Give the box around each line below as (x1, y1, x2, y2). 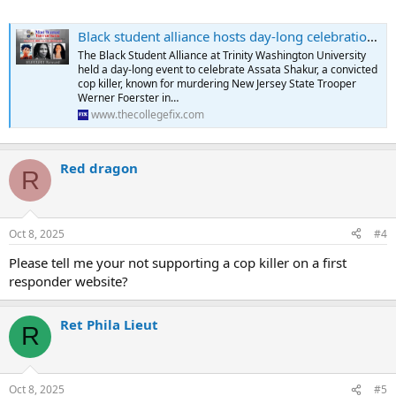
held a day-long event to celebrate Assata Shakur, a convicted (78, 61, 377, 77)
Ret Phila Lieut (60, 315, 158, 333)
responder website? (9, 271, 128, 290)
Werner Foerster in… (78, 89, 179, 105)
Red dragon (60, 159, 138, 178)
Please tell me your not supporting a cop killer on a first (9, 253, 346, 271)
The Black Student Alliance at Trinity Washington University (78, 47, 366, 63)
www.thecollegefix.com (91, 106, 204, 122)
